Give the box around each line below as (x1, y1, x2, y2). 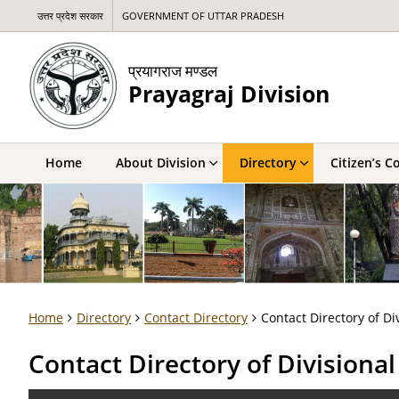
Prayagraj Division (128, 78, 330, 109)
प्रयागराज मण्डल (128, 60, 217, 81)
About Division (116, 154, 206, 171)
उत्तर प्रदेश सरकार (37, 9, 103, 22)
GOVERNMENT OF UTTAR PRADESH (122, 9, 284, 22)
